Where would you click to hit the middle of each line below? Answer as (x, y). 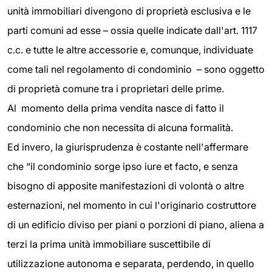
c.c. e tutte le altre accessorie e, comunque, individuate (130, 49)
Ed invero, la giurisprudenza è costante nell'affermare (128, 147)
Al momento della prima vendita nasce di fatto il (116, 108)
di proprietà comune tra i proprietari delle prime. (116, 88)
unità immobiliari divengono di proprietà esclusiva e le (129, 11)
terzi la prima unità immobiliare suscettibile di (109, 244)
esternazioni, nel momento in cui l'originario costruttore (132, 205)
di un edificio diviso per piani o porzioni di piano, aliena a (136, 224)
